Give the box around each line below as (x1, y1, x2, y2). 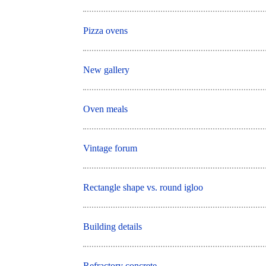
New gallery (83, 64, 130, 75)
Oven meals (83, 103, 128, 114)
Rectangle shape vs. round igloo (83, 182, 204, 192)
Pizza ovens (83, 25, 128, 36)
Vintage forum (83, 142, 138, 153)
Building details (83, 221, 142, 232)
